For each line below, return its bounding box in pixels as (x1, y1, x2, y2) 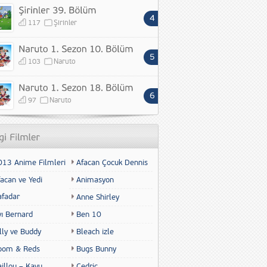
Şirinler (54, 18, 77, 27)
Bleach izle (76, 227, 114, 237)
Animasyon (76, 175, 114, 185)
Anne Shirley (76, 193, 119, 202)
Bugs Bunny (76, 244, 116, 254)
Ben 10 (76, 210, 101, 219)
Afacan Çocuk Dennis (76, 158, 148, 167)
